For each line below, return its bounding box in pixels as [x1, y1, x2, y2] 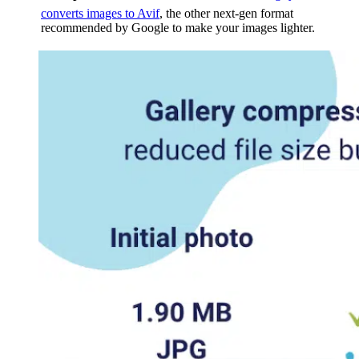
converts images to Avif [41, 6, 159, 20]
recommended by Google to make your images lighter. [41, 20, 315, 34]
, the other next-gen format [159, 6, 293, 20]
